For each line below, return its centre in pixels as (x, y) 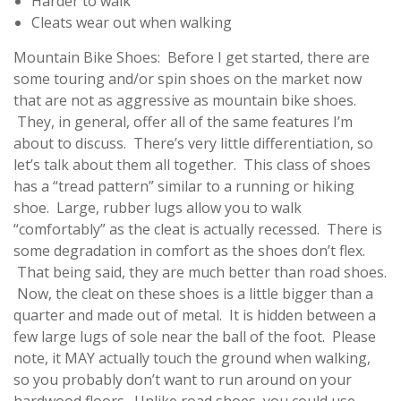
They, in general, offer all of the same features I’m (183, 122)
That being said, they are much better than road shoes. (200, 272)
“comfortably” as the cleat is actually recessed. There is (198, 229)
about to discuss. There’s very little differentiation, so (193, 143)
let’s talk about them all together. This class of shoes (192, 165)
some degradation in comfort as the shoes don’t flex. (189, 251)
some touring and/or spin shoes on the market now (188, 79)
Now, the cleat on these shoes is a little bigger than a (193, 294)
